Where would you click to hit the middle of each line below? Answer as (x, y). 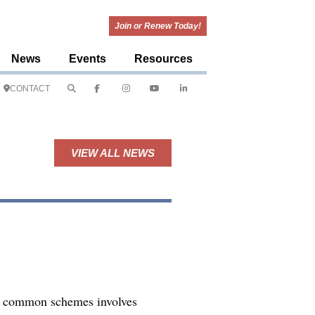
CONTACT (30, 89)
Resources (163, 59)
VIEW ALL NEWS (113, 153)
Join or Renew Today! (158, 26)
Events (88, 59)
